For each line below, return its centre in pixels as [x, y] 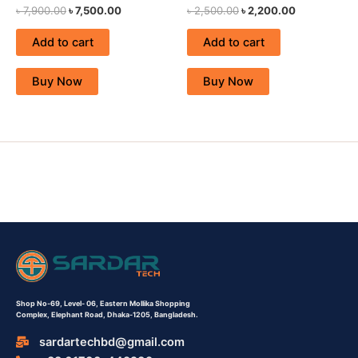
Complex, [33, 314]
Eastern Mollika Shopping [145, 303]
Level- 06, [81, 303]
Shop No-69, [39, 303]
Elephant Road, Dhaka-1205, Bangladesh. [124, 314]
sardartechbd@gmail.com [111, 342]
